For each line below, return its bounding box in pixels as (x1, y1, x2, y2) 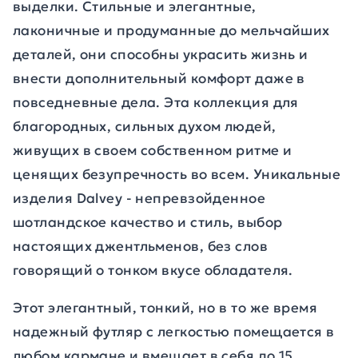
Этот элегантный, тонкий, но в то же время (13, 299, 318, 316)
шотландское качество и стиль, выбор (13, 213, 283, 231)
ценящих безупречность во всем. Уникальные (13, 165, 341, 183)
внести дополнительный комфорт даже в (13, 70, 305, 87)
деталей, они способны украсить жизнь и (13, 46, 308, 63)
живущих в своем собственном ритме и (13, 141, 292, 159)
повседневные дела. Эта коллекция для (13, 93, 299, 111)
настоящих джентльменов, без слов (13, 237, 268, 255)
